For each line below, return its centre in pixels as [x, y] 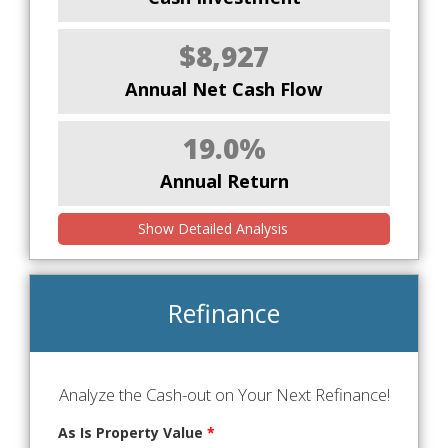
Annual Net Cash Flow [224, 88]
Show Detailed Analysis [215, 228]
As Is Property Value [132, 432]
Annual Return [224, 180]
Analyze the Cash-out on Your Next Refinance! [224, 394]
